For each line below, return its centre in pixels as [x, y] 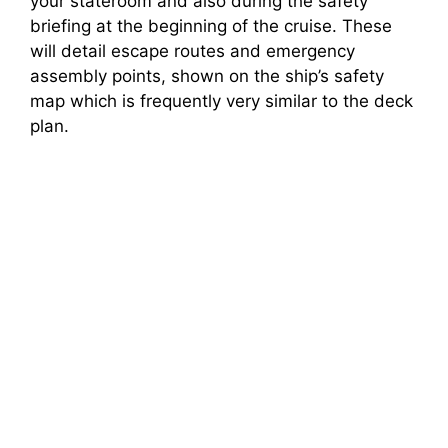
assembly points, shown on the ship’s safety [207, 75]
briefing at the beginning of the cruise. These [211, 25]
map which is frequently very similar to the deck [221, 100]
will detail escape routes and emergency [192, 50]
